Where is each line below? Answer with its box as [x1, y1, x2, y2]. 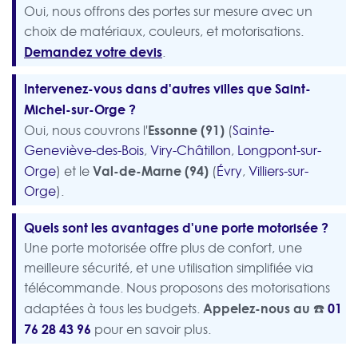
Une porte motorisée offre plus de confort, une [24, 239, 302, 257]
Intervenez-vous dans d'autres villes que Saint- [24, 79, 311, 98]
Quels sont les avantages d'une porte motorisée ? [24, 218, 328, 237]
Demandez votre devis [24, 42, 162, 62]
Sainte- [233, 121, 274, 140]
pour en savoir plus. [91, 320, 211, 339]
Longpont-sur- [237, 141, 321, 160]
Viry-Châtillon [150, 141, 231, 160]
